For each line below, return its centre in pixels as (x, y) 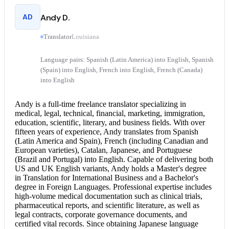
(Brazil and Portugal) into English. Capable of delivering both (114, 159)
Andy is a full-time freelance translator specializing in (100, 104)
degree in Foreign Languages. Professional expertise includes (113, 187)
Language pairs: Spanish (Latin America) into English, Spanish (127, 60)
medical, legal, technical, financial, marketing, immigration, (110, 113)
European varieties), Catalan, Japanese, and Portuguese (104, 150)
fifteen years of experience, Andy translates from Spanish (107, 132)
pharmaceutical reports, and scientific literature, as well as (107, 205)
